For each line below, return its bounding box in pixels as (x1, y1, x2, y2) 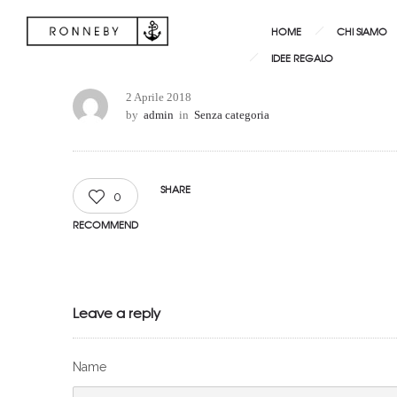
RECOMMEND (73, 217, 138, 231)
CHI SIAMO (337, 24, 387, 38)
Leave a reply (73, 303, 160, 323)
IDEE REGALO (271, 51, 333, 65)
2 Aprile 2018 (126, 90, 191, 104)
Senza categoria (194, 108, 269, 121)
